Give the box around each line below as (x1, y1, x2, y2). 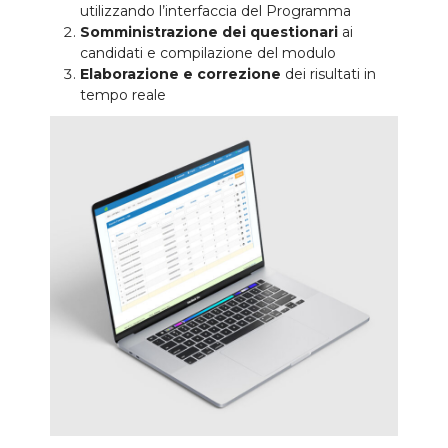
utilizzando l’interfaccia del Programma (80, 2, 351, 21)
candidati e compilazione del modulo (80, 44, 336, 63)
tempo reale (80, 86, 166, 105)
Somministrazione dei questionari (80, 23, 338, 42)
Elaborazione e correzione (80, 65, 281, 84)
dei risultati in (281, 65, 376, 84)
